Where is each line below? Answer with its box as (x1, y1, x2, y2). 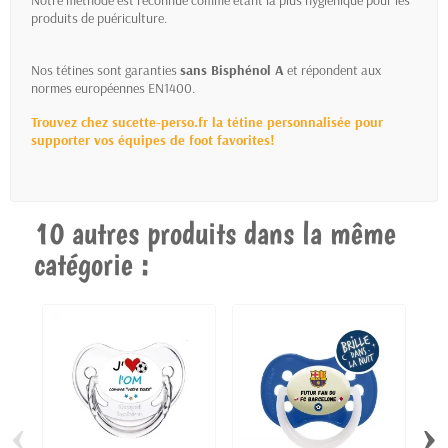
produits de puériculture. (31, 9, 167, 28)
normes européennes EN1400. (31, 79, 195, 98)
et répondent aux (284, 61, 381, 80)
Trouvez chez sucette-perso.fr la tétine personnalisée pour (31, 113, 383, 132)
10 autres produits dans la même (34, 214, 396, 253)
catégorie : (34, 245, 149, 284)
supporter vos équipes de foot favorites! (31, 131, 275, 150)
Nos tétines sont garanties (31, 61, 180, 80)
